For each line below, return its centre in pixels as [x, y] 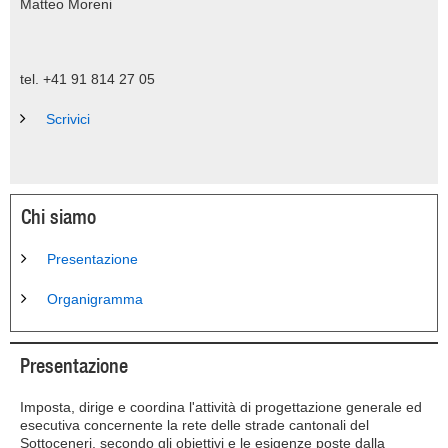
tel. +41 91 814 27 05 [87, 79]
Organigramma [95, 299]
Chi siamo [58, 216]
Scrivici [68, 119]
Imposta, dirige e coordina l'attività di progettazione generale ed [221, 407]
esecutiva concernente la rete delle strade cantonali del [194, 425]
